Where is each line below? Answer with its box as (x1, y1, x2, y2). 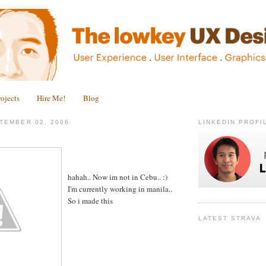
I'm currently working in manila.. (68, 183, 172, 195)
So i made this (68, 195, 113, 207)
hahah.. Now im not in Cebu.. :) (68, 172, 167, 183)
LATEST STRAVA (198, 215, 262, 222)
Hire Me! (37, 92, 66, 103)
